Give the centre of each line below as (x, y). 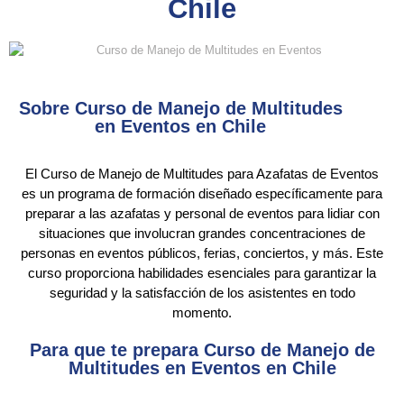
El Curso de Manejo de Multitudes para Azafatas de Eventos (202, 174)
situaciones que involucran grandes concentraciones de (202, 234)
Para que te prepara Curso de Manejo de (202, 350)
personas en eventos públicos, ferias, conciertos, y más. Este (202, 253)
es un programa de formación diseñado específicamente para (202, 194)
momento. (202, 313)
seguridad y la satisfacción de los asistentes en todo (202, 293)
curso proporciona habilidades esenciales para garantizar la (202, 273)
